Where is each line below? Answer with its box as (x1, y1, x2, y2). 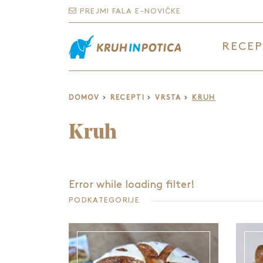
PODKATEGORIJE (69, 197, 140, 204)
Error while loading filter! (69, 180, 195, 190)
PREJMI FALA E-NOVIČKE (77, 8, 181, 15)
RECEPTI (110, 95, 145, 101)
